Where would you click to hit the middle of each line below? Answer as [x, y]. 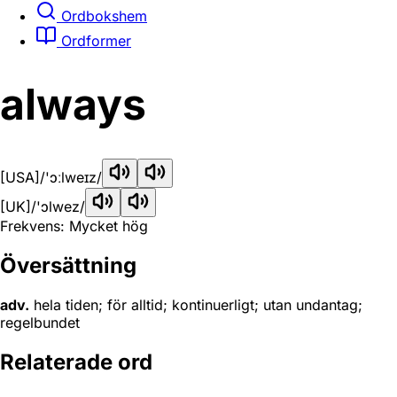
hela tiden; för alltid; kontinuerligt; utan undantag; [196, 305]
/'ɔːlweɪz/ [71, 178]
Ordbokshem [102, 16]
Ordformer [94, 40]
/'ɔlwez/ [58, 207]
